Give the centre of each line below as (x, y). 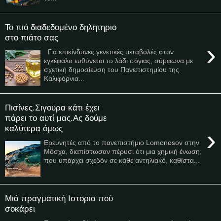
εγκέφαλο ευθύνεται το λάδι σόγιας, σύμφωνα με (119, 60)
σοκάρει (20, 209)
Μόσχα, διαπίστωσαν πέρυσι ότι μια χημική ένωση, (123, 151)
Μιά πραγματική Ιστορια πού (59, 199)
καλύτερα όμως (34, 129)
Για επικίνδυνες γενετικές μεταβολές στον (109, 52)
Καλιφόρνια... (64, 78)
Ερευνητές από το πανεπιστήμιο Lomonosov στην (122, 142)
